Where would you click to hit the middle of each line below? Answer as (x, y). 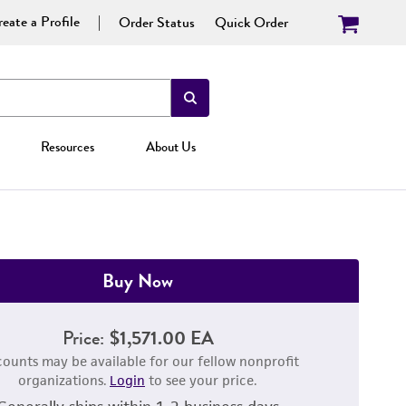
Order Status (157, 22)
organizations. (64, 380)
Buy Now (138, 280)
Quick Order (251, 22)
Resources (68, 147)
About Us (170, 147)
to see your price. (201, 380)
